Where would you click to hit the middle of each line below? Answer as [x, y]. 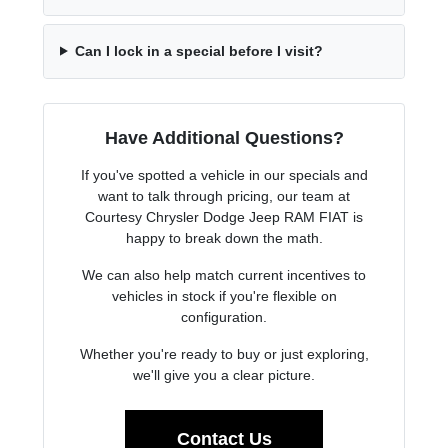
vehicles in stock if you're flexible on [224, 295]
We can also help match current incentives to [224, 274]
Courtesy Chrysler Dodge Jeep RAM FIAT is [224, 216]
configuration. [224, 316]
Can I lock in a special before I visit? [198, 50]
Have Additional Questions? [224, 137]
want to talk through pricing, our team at [224, 195]
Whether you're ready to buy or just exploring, [224, 353]
